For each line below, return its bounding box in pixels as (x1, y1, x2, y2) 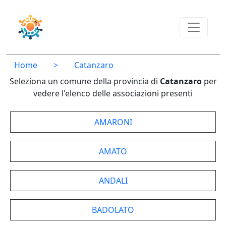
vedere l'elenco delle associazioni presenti (33, 88, 193, 99)
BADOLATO (92, 204, 134, 215)
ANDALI (98, 175, 128, 186)
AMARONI (94, 117, 132, 128)
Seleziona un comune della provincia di (9, 76, 160, 87)
